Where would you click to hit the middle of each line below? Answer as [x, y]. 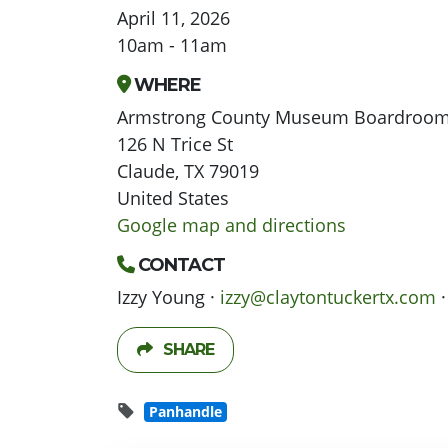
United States [173, 198]
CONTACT [179, 265]
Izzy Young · [168, 297]
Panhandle [185, 411]
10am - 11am [172, 45]
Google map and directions [231, 225]
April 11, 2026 [173, 18]
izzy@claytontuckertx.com [328, 297]
